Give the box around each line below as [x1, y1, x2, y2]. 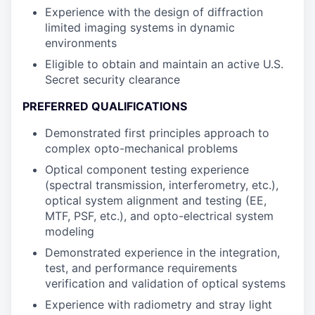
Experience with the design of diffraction [45, 5, 263, 19]
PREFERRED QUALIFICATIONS [22, 99, 187, 113]
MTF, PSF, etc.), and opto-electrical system [45, 209, 274, 223]
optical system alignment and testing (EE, [45, 193, 266, 207]
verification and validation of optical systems [45, 276, 285, 290]
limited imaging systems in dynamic [45, 20, 235, 34]
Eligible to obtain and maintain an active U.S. [45, 57, 283, 71]
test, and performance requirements [45, 261, 237, 275]
